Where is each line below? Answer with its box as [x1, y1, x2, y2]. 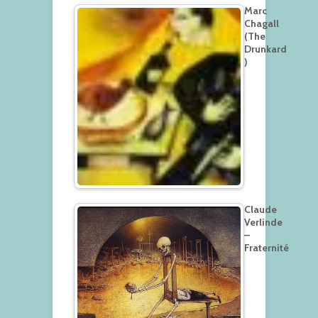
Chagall [244, 16, 279, 30]
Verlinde [244, 215, 283, 229]
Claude [244, 202, 277, 216]
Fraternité [244, 241, 289, 254]
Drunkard [244, 42, 287, 55]
